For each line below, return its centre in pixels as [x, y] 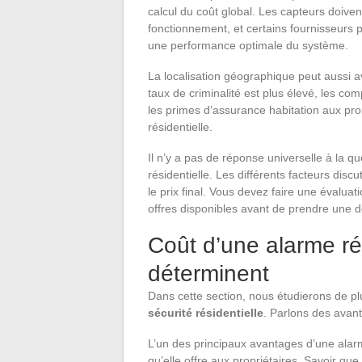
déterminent [208, 273]
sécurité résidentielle [206, 312]
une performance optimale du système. [248, 45]
